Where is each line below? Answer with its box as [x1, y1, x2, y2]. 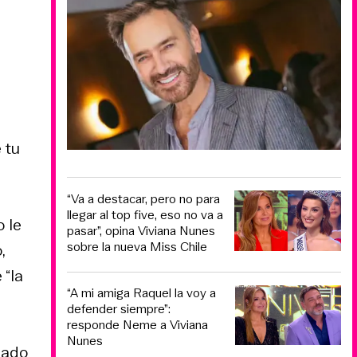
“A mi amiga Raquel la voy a [67, 284, 216, 303]
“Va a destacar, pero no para [67, 189, 220, 208]
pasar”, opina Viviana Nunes [67, 221, 215, 240]
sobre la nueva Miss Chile [67, 237, 207, 256]
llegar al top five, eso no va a [67, 205, 223, 224]
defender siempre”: [67, 300, 171, 319]
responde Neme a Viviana [67, 316, 208, 335]
